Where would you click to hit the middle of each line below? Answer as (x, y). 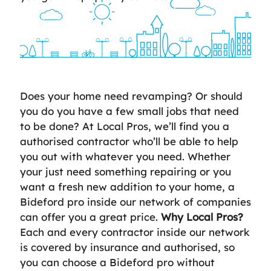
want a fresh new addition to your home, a (127, 187)
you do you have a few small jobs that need (129, 111)
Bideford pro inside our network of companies (135, 202)
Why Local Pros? (202, 217)
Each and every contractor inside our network (135, 232)
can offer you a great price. (90, 217)
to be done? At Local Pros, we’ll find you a (125, 126)
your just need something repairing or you (126, 171)
